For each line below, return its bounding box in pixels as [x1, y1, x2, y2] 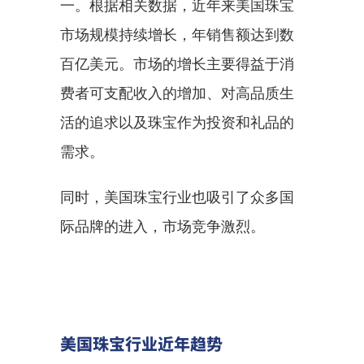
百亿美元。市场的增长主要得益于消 [60, 55, 294, 72]
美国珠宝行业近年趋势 [60, 331, 223, 355]
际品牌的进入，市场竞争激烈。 [60, 218, 265, 235]
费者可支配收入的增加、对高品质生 [60, 84, 294, 102]
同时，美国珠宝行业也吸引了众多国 [60, 188, 294, 206]
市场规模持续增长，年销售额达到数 [60, 26, 294, 43]
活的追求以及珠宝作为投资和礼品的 [60, 114, 294, 131]
